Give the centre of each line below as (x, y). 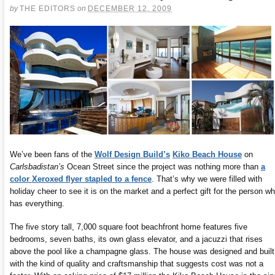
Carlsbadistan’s (37, 167)
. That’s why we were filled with (207, 179)
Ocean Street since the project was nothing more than (163, 167)
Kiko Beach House (207, 155)
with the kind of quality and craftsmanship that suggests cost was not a (137, 264)
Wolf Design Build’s (132, 155)
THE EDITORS (48, 9)
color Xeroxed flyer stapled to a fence (81, 179)
